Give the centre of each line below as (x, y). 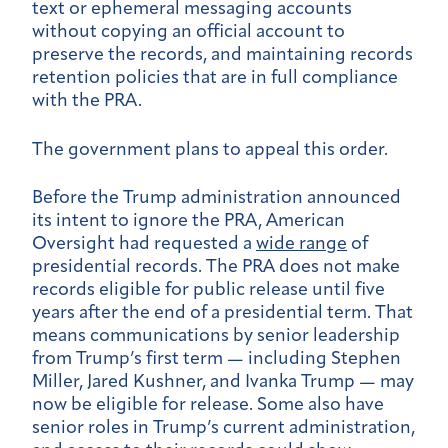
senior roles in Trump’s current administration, (223, 429)
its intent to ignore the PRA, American (188, 222)
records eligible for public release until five (208, 291)
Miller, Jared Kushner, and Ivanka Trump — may (223, 383)
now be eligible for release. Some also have (208, 406)
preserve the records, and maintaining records (222, 55)
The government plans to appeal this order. (210, 150)
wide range (301, 245)
